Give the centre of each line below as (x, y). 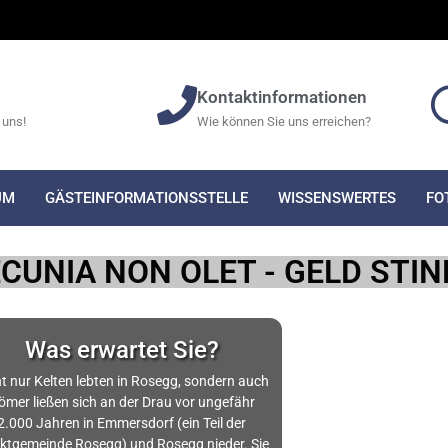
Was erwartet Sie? (121, 350)
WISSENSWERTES (336, 198)
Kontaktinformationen (282, 97)
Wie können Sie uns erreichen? (284, 121)
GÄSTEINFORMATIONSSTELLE (146, 198)
